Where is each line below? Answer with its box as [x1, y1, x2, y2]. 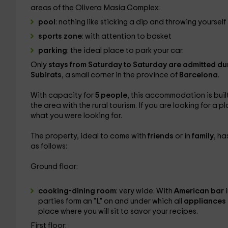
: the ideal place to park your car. [67, 47, 184, 54]
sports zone [38, 33, 82, 40]
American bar [174, 187, 225, 195]
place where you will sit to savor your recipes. [38, 208, 198, 215]
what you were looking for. [30, 112, 122, 120]
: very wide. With [116, 187, 174, 195]
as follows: [30, 142, 67, 150]
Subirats [30, 71, 62, 79]
